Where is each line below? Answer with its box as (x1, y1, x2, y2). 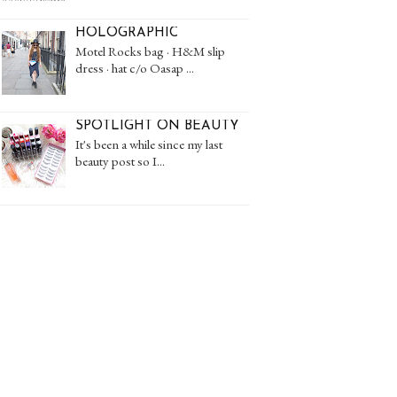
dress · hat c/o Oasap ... (75, 59, 194, 77)
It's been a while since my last (75, 136, 222, 153)
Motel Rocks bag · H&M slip (75, 43, 225, 60)
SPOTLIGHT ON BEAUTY (75, 120, 239, 134)
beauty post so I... (75, 152, 165, 170)
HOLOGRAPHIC (75, 27, 178, 41)
